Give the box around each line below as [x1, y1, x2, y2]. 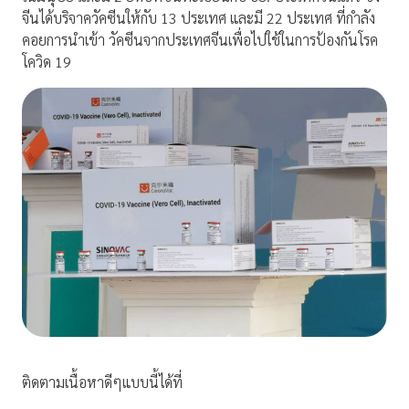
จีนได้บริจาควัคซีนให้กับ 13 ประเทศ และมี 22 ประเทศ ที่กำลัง [22, 8, 375, 28]
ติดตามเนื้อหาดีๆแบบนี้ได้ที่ [22, 372, 183, 393]
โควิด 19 [22, 52, 71, 72]
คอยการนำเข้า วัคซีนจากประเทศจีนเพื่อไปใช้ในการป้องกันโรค [22, 30, 378, 50]
